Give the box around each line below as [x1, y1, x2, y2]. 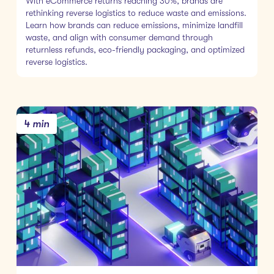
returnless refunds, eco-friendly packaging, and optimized [25, 44, 245, 54]
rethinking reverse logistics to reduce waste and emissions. [25, 7, 246, 18]
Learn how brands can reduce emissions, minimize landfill [25, 20, 243, 30]
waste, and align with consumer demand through [25, 32, 213, 42]
